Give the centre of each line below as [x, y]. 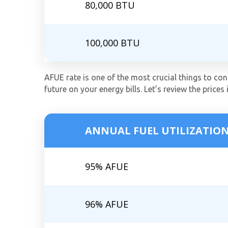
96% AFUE [107, 204]
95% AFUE [107, 167]
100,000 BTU [112, 43]
